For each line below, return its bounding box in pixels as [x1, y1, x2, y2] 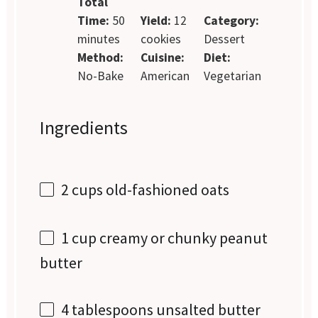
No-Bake [77, 67, 124, 84]
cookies [140, 31, 181, 47]
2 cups [61, 179, 104, 199]
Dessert [203, 31, 245, 47]
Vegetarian [203, 67, 261, 84]
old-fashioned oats [103, 179, 230, 199]
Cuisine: [140, 49, 185, 65]
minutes [77, 31, 121, 47]
